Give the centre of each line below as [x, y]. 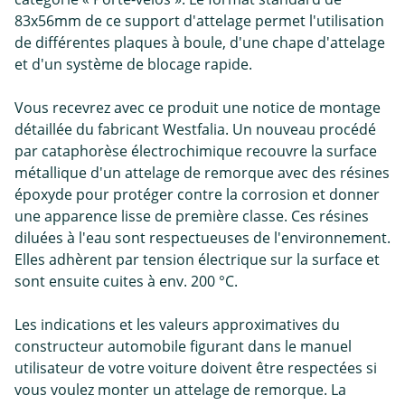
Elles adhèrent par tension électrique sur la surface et [197, 260]
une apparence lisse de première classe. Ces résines [192, 217]
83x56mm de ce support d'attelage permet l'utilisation [199, 21]
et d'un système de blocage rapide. [133, 65]
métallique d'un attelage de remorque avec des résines [202, 173]
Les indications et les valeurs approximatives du [177, 325]
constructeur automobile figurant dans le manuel [183, 347]
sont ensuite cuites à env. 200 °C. [126, 282]
